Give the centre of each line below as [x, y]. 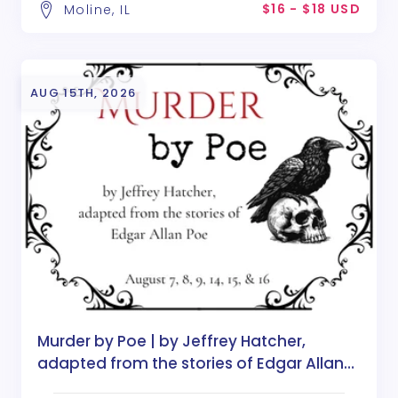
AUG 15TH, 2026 [84, 92]
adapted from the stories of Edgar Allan [191, 364]
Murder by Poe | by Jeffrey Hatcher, [171, 342]
